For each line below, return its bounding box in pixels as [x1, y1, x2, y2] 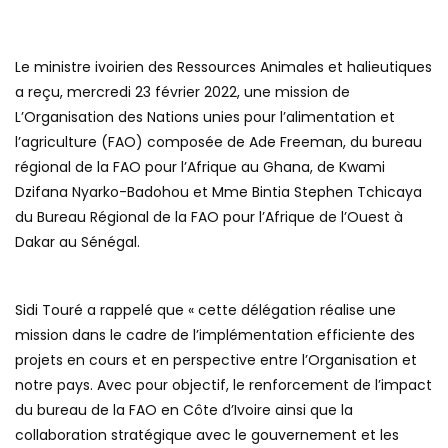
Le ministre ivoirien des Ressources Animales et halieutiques [15, 56, 432, 77]
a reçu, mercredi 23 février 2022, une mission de [15, 81, 350, 102]
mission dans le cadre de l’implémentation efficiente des [15, 324, 415, 345]
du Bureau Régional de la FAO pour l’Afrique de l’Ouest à [15, 206, 403, 227]
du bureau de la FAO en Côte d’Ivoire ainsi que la [15, 399, 353, 420]
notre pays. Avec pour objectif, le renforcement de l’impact [15, 374, 432, 395]
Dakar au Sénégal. [15, 231, 140, 252]
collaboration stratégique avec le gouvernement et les [15, 424, 399, 445]
